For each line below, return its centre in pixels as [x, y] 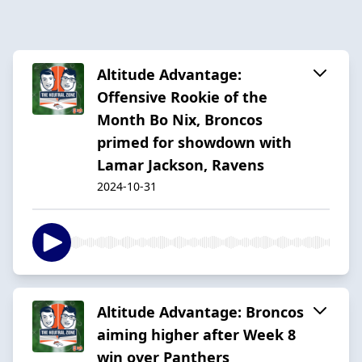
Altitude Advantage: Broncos [200, 311]
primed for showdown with [194, 142]
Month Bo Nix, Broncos [180, 119]
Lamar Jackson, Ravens [181, 164]
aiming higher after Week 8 [196, 334]
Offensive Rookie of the [182, 97]
